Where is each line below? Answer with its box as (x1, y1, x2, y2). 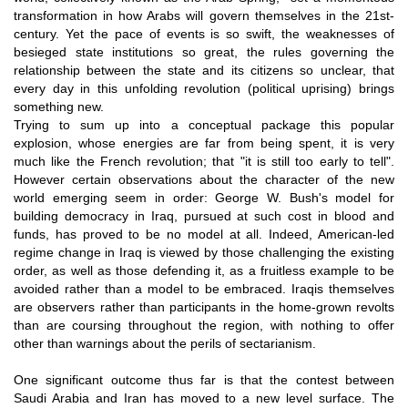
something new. (14, 98, 104, 114)
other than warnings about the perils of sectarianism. (14, 335, 316, 351)
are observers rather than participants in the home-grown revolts (14, 299, 394, 314)
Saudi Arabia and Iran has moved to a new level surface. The (14, 390, 394, 405)
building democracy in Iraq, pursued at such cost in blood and (14, 208, 394, 223)
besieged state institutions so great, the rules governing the (14, 44, 394, 59)
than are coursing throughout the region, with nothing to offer (14, 317, 394, 332)
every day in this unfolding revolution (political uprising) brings (14, 80, 394, 96)
